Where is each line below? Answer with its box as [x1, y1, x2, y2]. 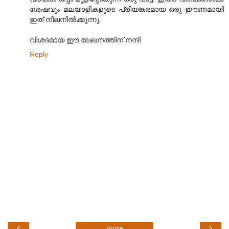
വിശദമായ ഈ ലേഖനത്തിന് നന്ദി [30, 35, 141, 44]
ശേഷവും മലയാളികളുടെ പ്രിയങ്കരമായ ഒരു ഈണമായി [30, 5, 224, 13]
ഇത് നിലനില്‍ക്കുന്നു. [30, 15, 101, 24]
